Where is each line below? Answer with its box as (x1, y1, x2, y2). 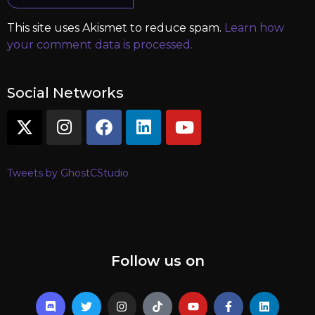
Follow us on (110, 252, 205, 269)
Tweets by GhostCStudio (7, 166, 129, 179)
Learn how (224, 20, 284, 34)
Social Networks (7, 84, 124, 101)
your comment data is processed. (7, 37, 193, 51)
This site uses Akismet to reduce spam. (7, 20, 224, 34)
